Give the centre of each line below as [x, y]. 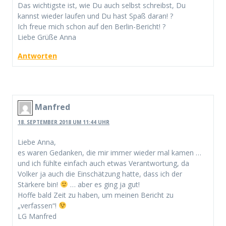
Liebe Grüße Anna [47, 37]
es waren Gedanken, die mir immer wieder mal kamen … [109, 152]
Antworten [37, 55]
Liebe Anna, [37, 142]
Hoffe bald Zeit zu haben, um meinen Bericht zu [96, 195]
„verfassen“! [38, 205]
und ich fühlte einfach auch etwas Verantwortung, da [103, 163]
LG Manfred [37, 216]
